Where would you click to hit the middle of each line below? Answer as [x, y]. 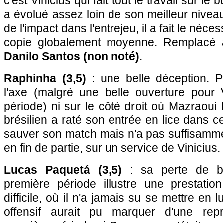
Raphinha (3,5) [45, 78]
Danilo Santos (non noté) [72, 56]
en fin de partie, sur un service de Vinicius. [112, 148]
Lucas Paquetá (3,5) [63, 170]
